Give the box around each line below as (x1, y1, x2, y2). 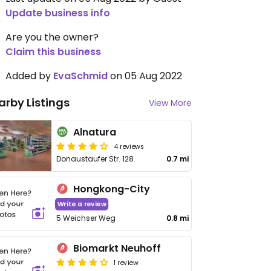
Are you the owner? (5, 30, 99, 44)
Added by (5, 69, 53, 83)
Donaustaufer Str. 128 (56, 154, 134, 164)
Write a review (57, 199, 106, 209)
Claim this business (5, 45, 101, 59)
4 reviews (114, 141, 145, 151)
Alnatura (73, 125, 117, 139)
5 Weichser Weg (56, 213, 116, 223)
